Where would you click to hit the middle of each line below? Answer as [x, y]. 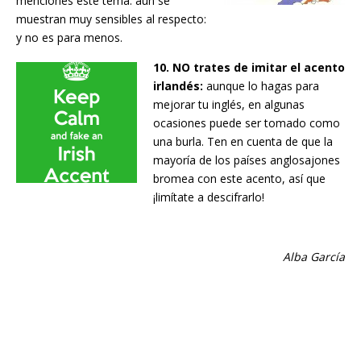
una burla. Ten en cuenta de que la [243, 142]
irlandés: [178, 86]
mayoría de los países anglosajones [247, 160]
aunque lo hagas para [261, 86]
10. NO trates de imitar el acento [249, 68]
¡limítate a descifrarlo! [209, 197]
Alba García [314, 257]
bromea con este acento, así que [239, 179]
